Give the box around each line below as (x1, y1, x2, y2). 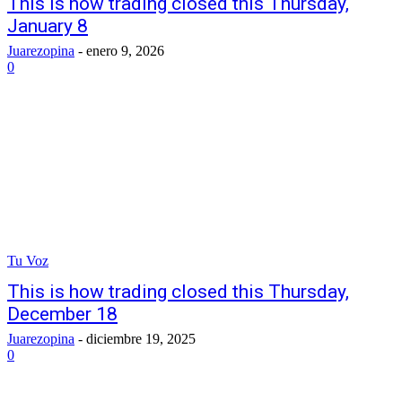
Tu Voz (7, 253, 48, 268)
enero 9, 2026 (86, 43, 164, 58)
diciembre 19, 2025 (86, 331, 196, 346)
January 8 (7, 15, 88, 37)
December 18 (7, 303, 118, 325)
